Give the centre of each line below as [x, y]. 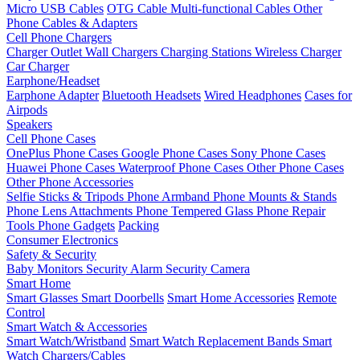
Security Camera [208, 268]
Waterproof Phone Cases [182, 167]
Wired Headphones [253, 95]
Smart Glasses [44, 297]
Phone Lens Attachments [71, 211]
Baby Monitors [46, 268]
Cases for [328, 95]
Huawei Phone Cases [62, 167]
